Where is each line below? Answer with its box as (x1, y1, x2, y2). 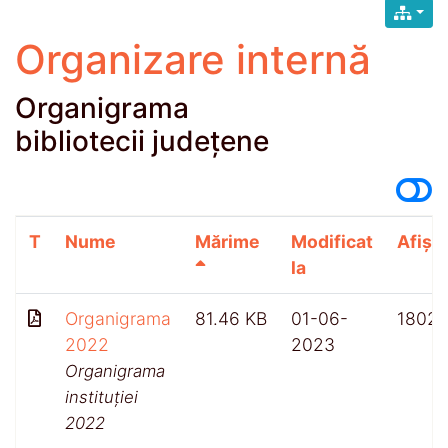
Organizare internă (15, 34, 371, 84)
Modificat (291, 230, 373, 252)
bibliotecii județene (15, 123, 269, 158)
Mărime (195, 230, 260, 252)
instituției (65, 386, 138, 407)
